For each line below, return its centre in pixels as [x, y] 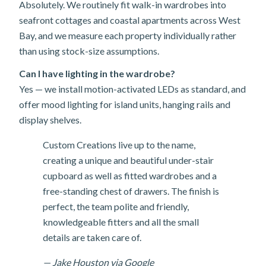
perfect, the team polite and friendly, [116, 206]
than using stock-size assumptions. [89, 51]
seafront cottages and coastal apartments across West [130, 20]
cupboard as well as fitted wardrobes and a [130, 175]
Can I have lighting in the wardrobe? [97, 73]
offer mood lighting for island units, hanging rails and [125, 104]
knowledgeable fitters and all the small [121, 222]
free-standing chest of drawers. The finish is [131, 191]
